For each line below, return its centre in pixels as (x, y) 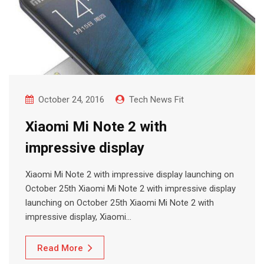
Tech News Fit (156, 99)
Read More (60, 248)
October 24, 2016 (71, 99)
